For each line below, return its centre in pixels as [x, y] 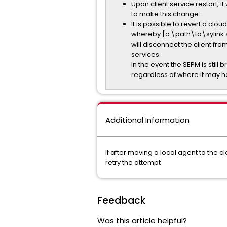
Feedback [121, 200]
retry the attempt [133, 162]
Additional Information [147, 120]
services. [146, 54]
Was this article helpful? [142, 221]
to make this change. [166, 14]
